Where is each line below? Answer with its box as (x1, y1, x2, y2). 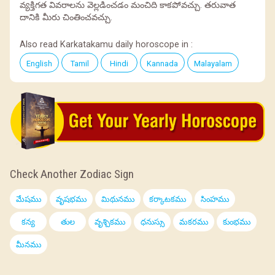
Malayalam (194, 58, 232, 68)
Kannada (147, 58, 178, 68)
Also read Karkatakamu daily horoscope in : (20, 39, 193, 50)
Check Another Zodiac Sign (10, 167, 134, 182)
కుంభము (223, 217, 250, 227)
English (26, 58, 52, 68)
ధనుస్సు (140, 217, 165, 227)
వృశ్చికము (95, 217, 125, 227)
